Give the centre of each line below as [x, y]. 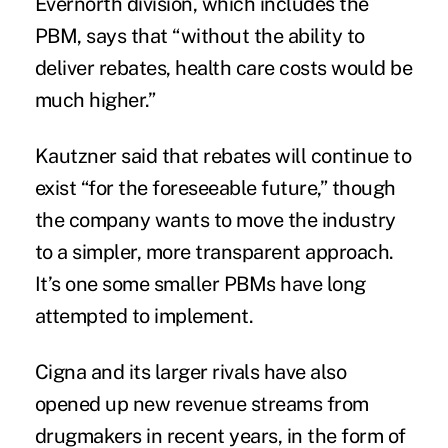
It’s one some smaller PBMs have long [200, 284]
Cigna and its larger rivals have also [190, 372]
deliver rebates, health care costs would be [223, 68]
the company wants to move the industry [215, 220]
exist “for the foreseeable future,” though [215, 188]
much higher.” [95, 100]
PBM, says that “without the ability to [199, 36]
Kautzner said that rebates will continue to [223, 156]
